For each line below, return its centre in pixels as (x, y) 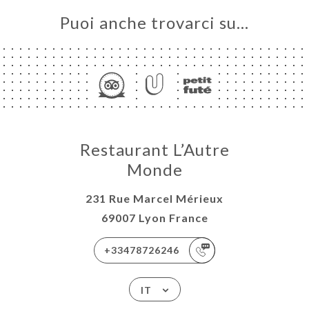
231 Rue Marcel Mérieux (154, 199)
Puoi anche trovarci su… (154, 23)
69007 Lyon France (154, 218)
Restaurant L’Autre (154, 150)
